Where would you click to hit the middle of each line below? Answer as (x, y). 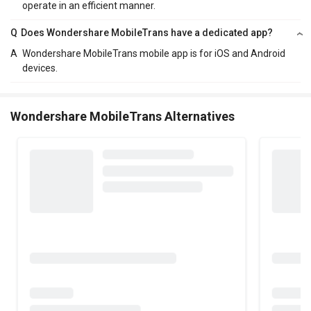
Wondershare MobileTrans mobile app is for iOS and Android (153, 54)
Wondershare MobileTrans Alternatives (123, 117)
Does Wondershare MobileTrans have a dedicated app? (147, 33)
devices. (40, 68)
